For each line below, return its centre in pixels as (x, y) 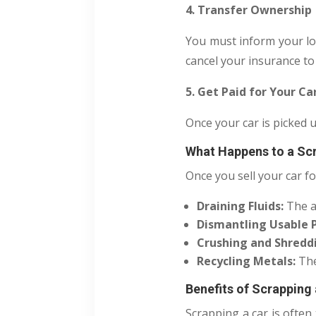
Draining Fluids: (241, 206)
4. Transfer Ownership (249, 10)
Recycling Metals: (247, 261)
